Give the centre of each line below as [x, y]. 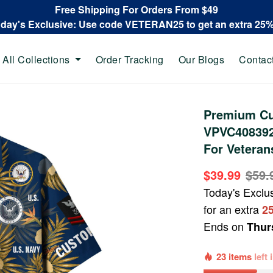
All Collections [36, 59]
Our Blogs [201, 59]
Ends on [225, 226]
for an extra [233, 209]
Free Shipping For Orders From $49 [136, 9]
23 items [236, 257]
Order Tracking [129, 59]
